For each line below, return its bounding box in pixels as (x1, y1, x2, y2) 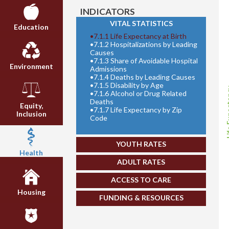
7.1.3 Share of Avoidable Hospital (93, 56, 198, 65)
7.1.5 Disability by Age (93, 81, 164, 90)
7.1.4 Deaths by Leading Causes (93, 73, 195, 82)
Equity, (19, 101, 43, 110)
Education (14, 22, 49, 32)
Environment (9, 61, 53, 71)
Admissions (89, 64, 127, 74)
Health (19, 148, 43, 157)
